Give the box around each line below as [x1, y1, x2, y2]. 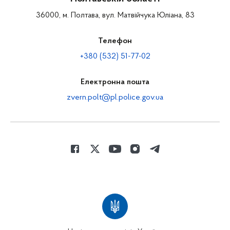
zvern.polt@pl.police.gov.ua [67, 93, 163, 102]
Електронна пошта [81, 78, 149, 87]
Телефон [98, 37, 132, 46]
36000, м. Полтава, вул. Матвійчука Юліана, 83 [35, 11, 195, 20]
